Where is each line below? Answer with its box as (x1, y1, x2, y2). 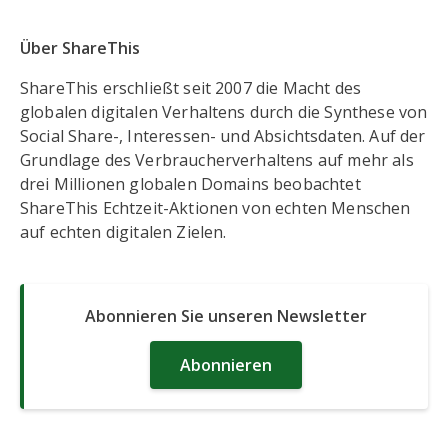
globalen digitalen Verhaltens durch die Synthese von (20, 101, 428, 124)
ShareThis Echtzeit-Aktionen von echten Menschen (20, 197, 411, 220)
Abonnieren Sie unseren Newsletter (85, 305, 367, 328)
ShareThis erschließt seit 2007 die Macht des (20, 77, 362, 100)
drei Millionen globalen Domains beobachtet (20, 173, 361, 196)
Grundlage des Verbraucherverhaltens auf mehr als (20, 149, 414, 172)
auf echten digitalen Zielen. (20, 221, 227, 244)
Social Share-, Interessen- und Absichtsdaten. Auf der (20, 125, 426, 148)
